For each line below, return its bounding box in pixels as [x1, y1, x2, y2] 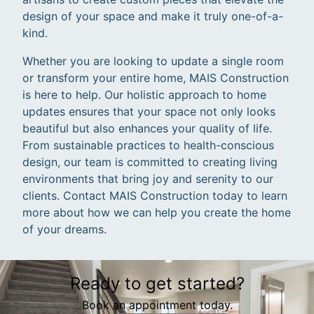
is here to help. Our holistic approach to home [22, 88, 266, 102]
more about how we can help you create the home [22, 205, 291, 220]
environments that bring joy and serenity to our [22, 172, 273, 186]
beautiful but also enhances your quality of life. [22, 121, 272, 136]
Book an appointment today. [81, 298, 233, 313]
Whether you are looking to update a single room [22, 54, 284, 69]
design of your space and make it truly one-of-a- [22, 9, 283, 24]
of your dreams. [22, 222, 107, 237]
